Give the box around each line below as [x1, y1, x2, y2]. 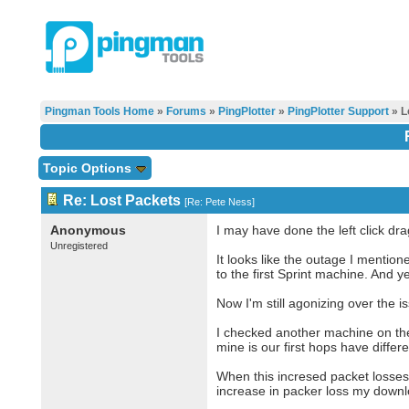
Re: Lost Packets [62, 193, 181, 208]
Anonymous [49, 223, 126, 237]
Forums [165, 105, 206, 118]
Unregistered [49, 240, 108, 251]
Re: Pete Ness [186, 196, 252, 207]
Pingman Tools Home [44, 105, 154, 118]
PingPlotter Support [287, 105, 389, 118]
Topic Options [42, 161, 135, 175]
